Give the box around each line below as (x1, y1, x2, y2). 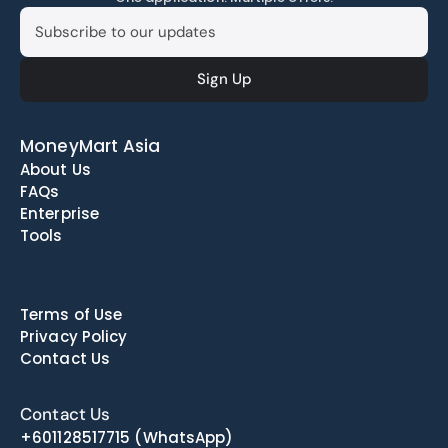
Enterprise (20, 203, 99, 224)
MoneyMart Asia (20, 134, 161, 158)
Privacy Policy (20, 326, 128, 347)
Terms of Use (20, 304, 123, 325)
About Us (20, 159, 91, 180)
